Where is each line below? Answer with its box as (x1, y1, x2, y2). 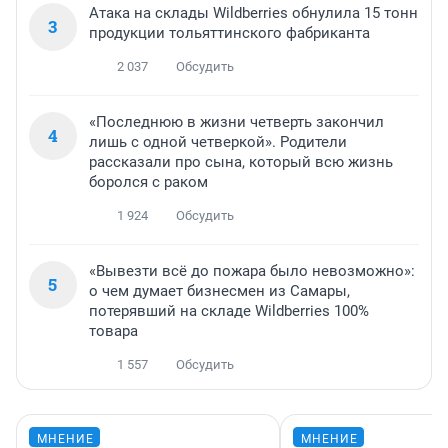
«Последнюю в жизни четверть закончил (89, 113, 384, 132)
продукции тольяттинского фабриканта (89, 24, 370, 43)
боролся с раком (89, 173, 208, 192)
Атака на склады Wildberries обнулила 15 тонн (89, 4, 418, 23)
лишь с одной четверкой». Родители (89, 133, 347, 152)
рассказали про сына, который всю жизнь (89, 153, 393, 172)
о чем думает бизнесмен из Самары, (89, 282, 350, 301)
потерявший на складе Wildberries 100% (89, 302, 369, 321)
